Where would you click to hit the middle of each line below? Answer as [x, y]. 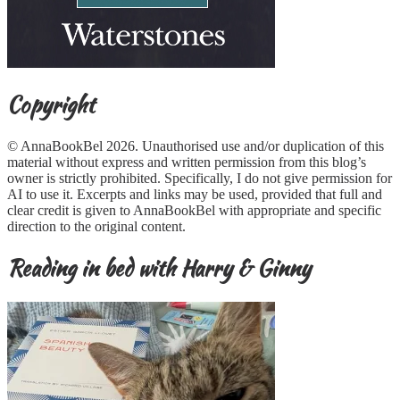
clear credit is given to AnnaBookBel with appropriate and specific [194, 210]
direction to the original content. [96, 226]
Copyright [51, 105]
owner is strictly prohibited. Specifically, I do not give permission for [200, 178]
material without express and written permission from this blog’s [187, 162]
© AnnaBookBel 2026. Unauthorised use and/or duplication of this [196, 146]
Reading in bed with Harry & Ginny [159, 268]
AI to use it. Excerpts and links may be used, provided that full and [195, 194]
